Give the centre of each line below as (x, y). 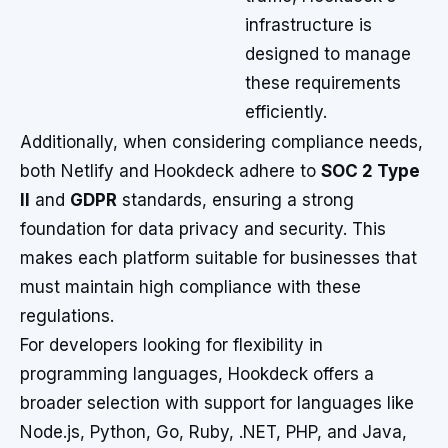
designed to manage (328, 54)
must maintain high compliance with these (190, 287)
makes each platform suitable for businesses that (218, 258)
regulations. (67, 316)
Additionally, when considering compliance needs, (221, 142)
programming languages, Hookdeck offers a (197, 374)
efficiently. (286, 112)
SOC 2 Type (370, 171)
